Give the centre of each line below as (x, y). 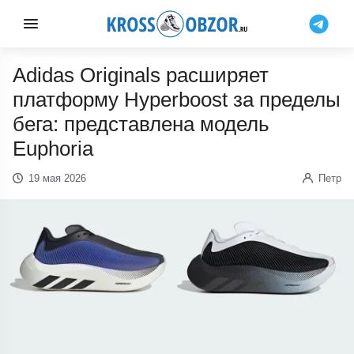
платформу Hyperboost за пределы (177, 100)
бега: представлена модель (141, 124)
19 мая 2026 (57, 178)
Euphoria (53, 149)
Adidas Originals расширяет (141, 75)
